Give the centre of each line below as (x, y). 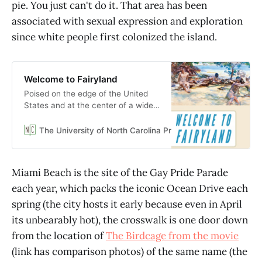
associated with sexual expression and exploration (127, 21)
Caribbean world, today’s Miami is (87, 117)
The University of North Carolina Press (111, 130)
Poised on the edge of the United (86, 94)
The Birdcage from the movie (172, 235)
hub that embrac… (58, 141)
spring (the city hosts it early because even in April (127, 204)
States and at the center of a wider (90, 106)
